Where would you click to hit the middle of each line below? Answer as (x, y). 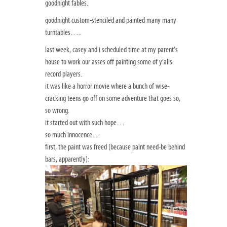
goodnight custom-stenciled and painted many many (111, 21)
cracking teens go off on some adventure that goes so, (113, 99)
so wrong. (57, 111)
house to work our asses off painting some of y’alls (109, 62)
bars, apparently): (67, 159)
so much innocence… (73, 135)
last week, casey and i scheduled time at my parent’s (111, 50)
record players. (64, 74)
